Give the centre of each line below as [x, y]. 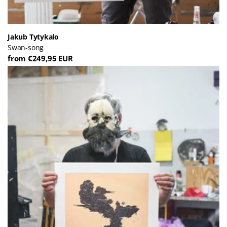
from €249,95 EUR [40, 58]
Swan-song [26, 47]
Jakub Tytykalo [33, 36]
